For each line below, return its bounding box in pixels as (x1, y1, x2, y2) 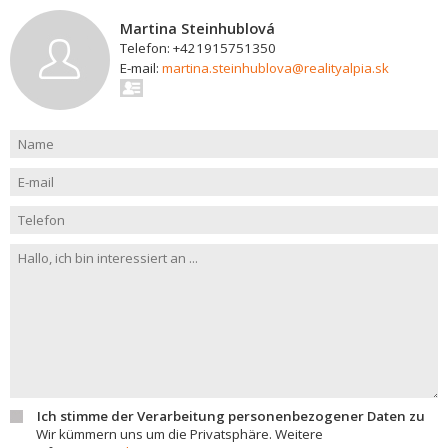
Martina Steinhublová (120, 18, 275, 38)
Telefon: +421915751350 (120, 39, 276, 57)
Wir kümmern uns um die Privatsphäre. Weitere (36, 425, 323, 443)
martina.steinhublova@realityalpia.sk (162, 59, 389, 77)
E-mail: (120, 59, 162, 77)
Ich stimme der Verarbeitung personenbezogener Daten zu (37, 407, 425, 425)
